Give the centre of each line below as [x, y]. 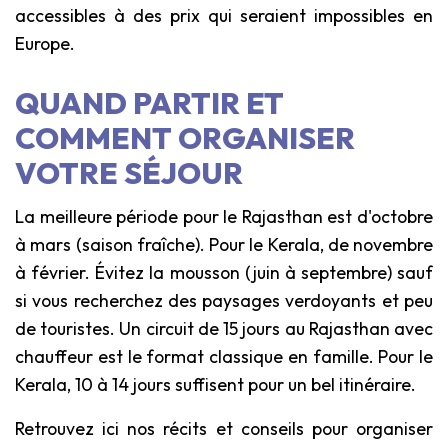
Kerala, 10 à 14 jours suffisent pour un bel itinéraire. [215, 384]
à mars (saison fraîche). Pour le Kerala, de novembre [224, 244]
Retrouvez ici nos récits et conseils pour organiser [224, 428]
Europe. [45, 43]
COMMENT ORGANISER [185, 137]
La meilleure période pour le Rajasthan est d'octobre [224, 216]
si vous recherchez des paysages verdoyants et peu [224, 300]
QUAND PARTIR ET [149, 102]
